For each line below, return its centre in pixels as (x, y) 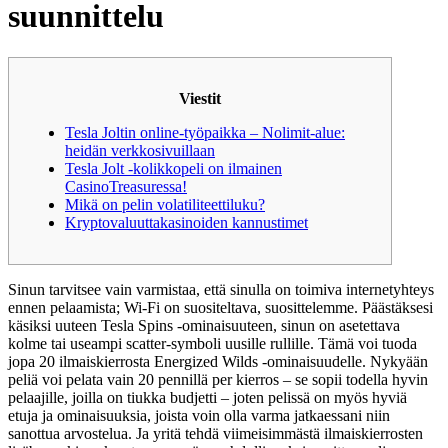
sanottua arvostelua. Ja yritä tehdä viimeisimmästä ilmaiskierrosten (215, 433)
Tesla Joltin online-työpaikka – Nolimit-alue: (205, 132)
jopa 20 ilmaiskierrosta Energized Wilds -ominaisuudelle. (189, 361)
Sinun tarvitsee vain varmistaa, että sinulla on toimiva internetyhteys (221, 289)
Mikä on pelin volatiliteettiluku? (165, 204)
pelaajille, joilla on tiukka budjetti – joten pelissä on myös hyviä (207, 397)
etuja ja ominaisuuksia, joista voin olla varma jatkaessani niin (199, 415)
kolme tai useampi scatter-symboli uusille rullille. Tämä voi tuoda (212, 343)
